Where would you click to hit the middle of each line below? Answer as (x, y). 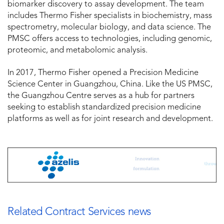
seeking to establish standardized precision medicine (104, 108)
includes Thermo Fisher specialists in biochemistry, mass (110, 16)
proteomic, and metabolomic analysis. (77, 51)
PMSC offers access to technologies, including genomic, (110, 39)
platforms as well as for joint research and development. (110, 119)
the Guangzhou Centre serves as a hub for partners (101, 96)
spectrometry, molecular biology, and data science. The (109, 28)
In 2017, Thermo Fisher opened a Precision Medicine (103, 73)
